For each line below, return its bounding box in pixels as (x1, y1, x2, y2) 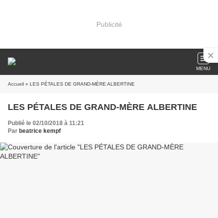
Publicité (96, 20, 122, 28)
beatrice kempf (19, 127, 61, 134)
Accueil (8, 81, 24, 87)
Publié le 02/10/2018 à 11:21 (8, 120, 84, 127)
